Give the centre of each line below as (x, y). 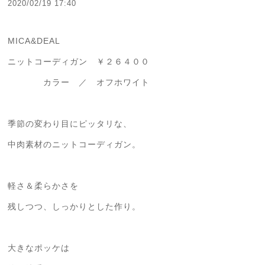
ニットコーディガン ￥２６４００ (79, 62)
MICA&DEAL (34, 41)
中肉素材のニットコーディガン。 (75, 145)
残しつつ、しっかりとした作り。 (75, 207)
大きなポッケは (39, 248)
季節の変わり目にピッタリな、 (70, 124)
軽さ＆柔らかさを (43, 186)
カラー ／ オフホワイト (79, 83)
